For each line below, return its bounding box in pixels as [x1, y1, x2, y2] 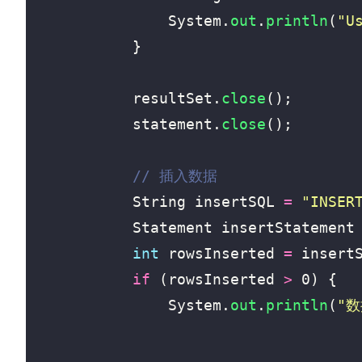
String [133, 193, 186, 210]
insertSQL [195, 193, 275, 210]
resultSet [133, 90, 213, 107]
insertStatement [221, 219, 355, 236]
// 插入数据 [133, 167, 217, 184]
